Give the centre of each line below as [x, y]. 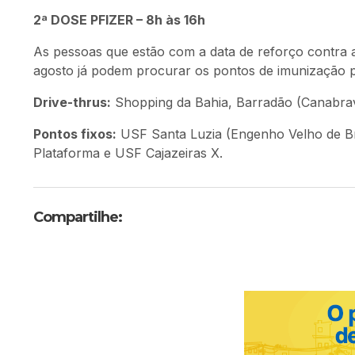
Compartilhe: [78, 217]
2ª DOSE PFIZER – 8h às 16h [119, 20]
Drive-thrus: [72, 102]
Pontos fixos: [75, 134]
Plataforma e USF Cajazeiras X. [128, 153]
